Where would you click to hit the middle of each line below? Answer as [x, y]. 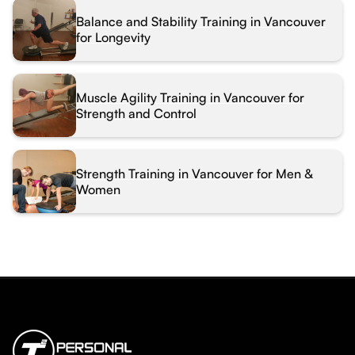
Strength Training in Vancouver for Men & [195, 173]
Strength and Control [136, 113]
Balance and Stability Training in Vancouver [201, 21]
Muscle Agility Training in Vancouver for [190, 97]
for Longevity [113, 37]
